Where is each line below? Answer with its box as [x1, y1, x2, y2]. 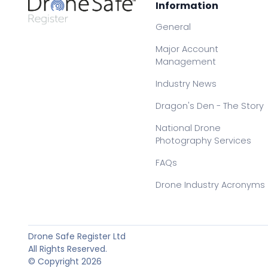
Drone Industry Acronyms [156, 179, 266, 191]
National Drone [156, 122, 221, 134]
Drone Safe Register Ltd [28, 230, 126, 242]
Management [156, 56, 217, 68]
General [156, 21, 191, 33]
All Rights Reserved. [28, 243, 107, 255]
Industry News [156, 78, 217, 90]
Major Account [156, 43, 219, 55]
